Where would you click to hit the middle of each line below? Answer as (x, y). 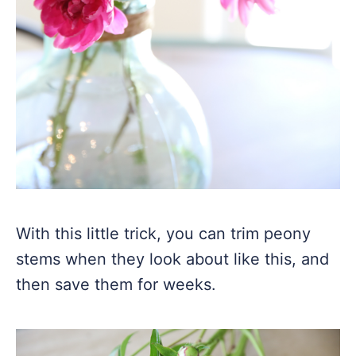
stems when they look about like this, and (172, 259)
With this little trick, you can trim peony (163, 234)
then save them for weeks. (116, 284)
